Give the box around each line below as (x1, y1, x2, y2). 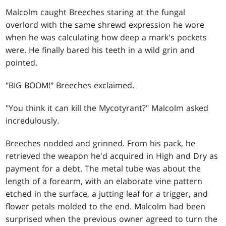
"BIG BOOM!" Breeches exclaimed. (6, 79, 135, 91)
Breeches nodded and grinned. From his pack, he (6, 137, 196, 149)
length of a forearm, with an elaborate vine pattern (6, 175, 203, 187)
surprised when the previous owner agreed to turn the (6, 213, 218, 224)
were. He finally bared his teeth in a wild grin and (6, 44, 195, 55)
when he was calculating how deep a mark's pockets (6, 31, 207, 43)
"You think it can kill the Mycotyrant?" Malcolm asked (6, 102, 209, 114)
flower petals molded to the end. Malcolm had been (6, 200, 206, 212)
